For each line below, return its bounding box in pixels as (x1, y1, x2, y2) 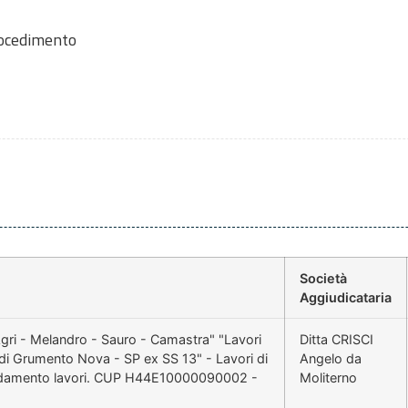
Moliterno (300, 370, 357, 386)
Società (300, 270, 347, 287)
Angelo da (300, 351, 362, 367)
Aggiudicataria (300, 290, 392, 306)
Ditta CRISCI (300, 331, 373, 348)
